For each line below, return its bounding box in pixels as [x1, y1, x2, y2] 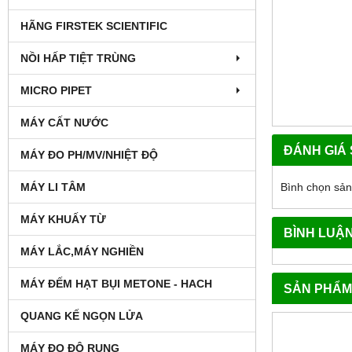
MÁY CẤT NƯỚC [20, 115, 108, 129]
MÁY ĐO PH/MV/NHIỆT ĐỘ [20, 148, 158, 161]
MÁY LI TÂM [20, 180, 86, 193]
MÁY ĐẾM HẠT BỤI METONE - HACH [20, 277, 212, 290]
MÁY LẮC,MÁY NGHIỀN [20, 244, 144, 258]
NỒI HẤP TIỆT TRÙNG [20, 51, 136, 64]
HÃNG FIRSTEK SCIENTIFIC [20, 19, 167, 32]
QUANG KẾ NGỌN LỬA [20, 309, 143, 322]
